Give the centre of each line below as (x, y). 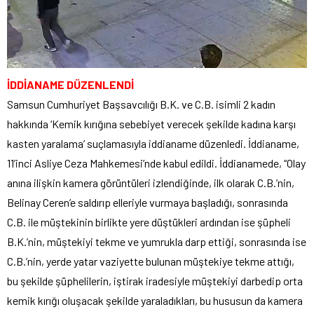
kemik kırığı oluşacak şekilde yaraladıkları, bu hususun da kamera (155, 300)
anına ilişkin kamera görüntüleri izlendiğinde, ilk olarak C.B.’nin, (151, 182)
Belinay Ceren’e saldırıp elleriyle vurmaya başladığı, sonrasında (148, 202)
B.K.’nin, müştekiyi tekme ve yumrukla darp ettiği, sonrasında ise (157, 241)
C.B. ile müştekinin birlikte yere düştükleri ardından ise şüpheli (149, 221)
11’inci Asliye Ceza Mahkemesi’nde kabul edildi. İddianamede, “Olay (156, 163)
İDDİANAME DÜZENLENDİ (70, 84)
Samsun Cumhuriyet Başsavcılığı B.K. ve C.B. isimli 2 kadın (141, 104)
